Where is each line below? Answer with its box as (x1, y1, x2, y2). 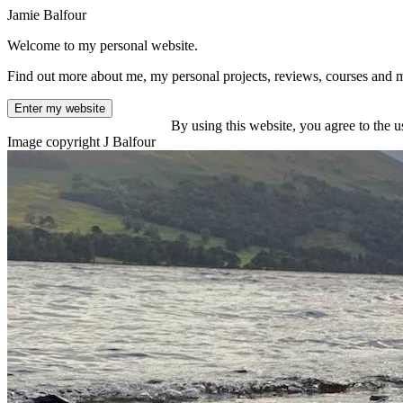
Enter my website (14, 102, 105, 115)
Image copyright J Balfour (7, 134, 156, 149)
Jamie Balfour (7, 7, 86, 22)
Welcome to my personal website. (7, 38, 198, 53)
